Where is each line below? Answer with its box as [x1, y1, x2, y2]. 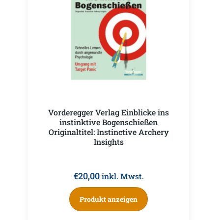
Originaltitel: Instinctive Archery [48, 126, 169, 137]
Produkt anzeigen [80, 194, 137, 204]
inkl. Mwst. [101, 170, 144, 181]
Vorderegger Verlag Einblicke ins [48, 107, 169, 117]
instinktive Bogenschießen [59, 116, 158, 127]
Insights [93, 136, 124, 147]
